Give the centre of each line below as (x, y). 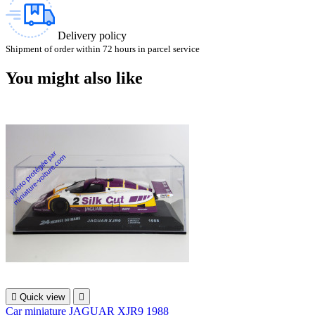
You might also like (74, 78)
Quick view (42, 297)
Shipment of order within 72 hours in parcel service (103, 49)
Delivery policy (92, 36)
